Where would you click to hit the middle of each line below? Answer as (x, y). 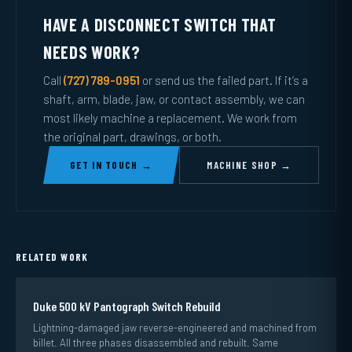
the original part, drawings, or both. (132, 137)
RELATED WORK (52, 257)
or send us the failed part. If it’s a (224, 80)
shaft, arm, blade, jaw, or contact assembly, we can (174, 99)
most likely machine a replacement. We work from (170, 118)
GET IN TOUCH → (112, 165)
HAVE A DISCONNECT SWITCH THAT (160, 24)
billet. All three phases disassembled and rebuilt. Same (156, 343)
